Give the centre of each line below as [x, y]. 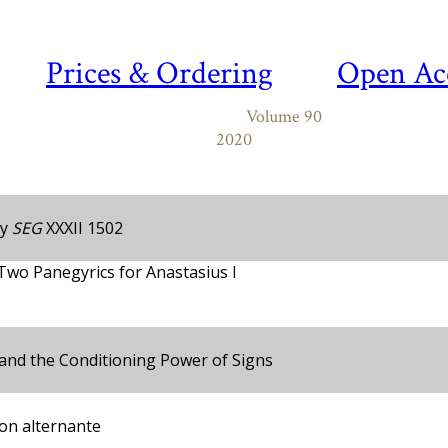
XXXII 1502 [82, 228]
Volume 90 [284, 116]
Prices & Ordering [159, 73]
